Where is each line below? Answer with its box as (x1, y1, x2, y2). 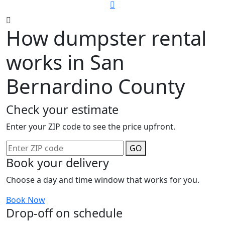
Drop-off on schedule (6, 205, 123, 221)
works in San (6, 48, 125, 76)
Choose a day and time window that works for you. (6, 174, 199, 186)
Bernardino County (6, 72, 185, 100)
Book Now (6, 194, 45, 206)
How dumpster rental (6, 24, 206, 52)
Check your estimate (6, 101, 119, 118)
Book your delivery (6, 155, 109, 171)
